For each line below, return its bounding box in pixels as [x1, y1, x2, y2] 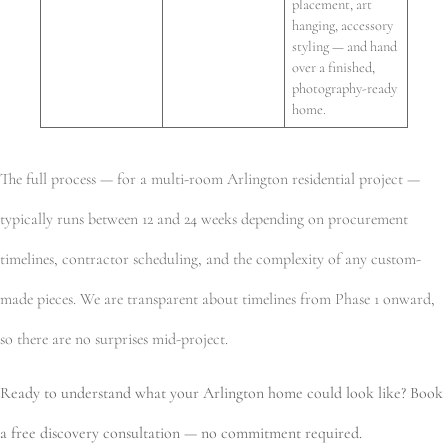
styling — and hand [292, 37, 398, 55]
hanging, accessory [292, 16, 394, 34]
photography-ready [292, 79, 398, 97]
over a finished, [292, 58, 376, 76]
